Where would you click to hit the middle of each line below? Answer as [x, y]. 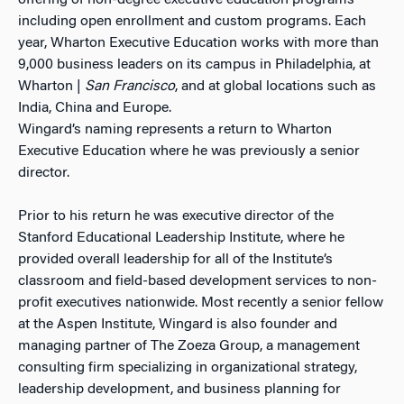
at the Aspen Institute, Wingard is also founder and [178, 325]
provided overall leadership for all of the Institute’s [175, 260]
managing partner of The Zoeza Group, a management [189, 346]
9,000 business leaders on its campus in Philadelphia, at [194, 65]
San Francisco [130, 87]
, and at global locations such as [275, 87]
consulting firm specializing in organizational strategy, [188, 368]
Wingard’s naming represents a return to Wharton [175, 130]
